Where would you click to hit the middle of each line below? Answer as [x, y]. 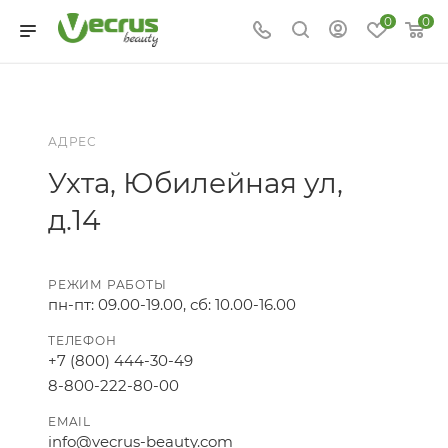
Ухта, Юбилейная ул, [195, 183]
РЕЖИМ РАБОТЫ [107, 284]
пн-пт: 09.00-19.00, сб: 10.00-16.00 [172, 304]
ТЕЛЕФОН [82, 340]
